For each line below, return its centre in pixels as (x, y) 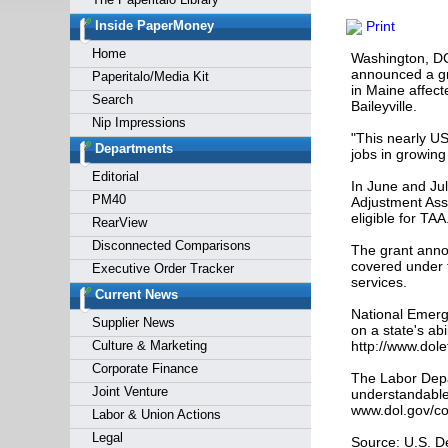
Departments (133, 148)
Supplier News (133, 322)
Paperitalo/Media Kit (150, 76)
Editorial (115, 176)
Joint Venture (129, 391)
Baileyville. (383, 106)
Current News (136, 294)
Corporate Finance (144, 368)
